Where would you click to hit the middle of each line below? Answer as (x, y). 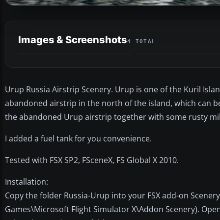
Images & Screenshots (73, 40)
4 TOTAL (142, 41)
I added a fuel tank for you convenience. (78, 138)
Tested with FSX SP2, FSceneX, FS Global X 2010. (92, 160)
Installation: (27, 181)
